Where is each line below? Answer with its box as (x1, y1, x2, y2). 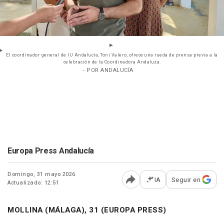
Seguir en (171, 174, 200, 184)
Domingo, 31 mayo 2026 (7, 169, 75, 178)
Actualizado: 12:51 (7, 178, 59, 187)
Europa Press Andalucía (7, 144, 94, 157)
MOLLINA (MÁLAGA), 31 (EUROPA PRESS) (7, 204, 166, 215)
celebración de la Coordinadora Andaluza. (63, 58, 161, 65)
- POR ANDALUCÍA (83, 65, 133, 74)
